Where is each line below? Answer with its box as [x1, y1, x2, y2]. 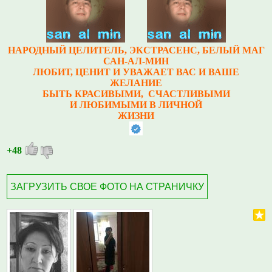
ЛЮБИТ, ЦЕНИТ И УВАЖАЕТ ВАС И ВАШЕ [33, 66, 239, 77]
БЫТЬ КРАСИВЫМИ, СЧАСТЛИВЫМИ [42, 88, 230, 99]
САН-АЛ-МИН [103, 55, 169, 66]
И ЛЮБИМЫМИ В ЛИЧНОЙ [70, 99, 202, 110]
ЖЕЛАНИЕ [110, 77, 162, 88]
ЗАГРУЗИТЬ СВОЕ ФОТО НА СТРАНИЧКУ [10, 181, 204, 192]
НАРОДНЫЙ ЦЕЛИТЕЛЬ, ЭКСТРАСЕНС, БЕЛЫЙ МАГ [7, 44, 265, 55]
